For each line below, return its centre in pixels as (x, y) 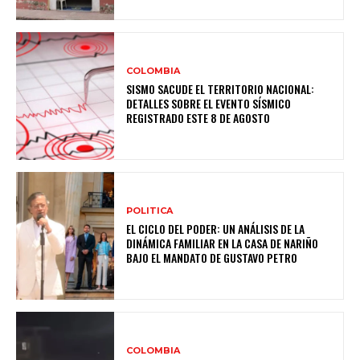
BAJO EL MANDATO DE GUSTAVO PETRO (212, 257)
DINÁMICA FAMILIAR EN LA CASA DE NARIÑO (223, 243)
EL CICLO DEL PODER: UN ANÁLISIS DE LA (216, 228)
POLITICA (150, 210)
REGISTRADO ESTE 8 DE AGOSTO (198, 117)
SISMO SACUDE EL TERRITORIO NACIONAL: (221, 88)
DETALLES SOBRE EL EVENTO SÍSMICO (209, 103)
